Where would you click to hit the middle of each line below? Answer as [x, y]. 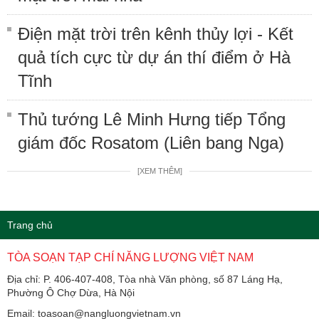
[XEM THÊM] [159, 171]
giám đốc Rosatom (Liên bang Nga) [151, 142]
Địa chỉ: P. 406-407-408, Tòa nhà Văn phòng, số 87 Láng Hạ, [145, 279]
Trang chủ [30, 225]
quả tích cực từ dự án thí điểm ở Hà [154, 57]
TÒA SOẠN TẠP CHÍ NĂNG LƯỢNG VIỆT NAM [130, 257]
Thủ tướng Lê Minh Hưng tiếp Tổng [152, 119]
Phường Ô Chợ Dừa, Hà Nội [71, 292]
